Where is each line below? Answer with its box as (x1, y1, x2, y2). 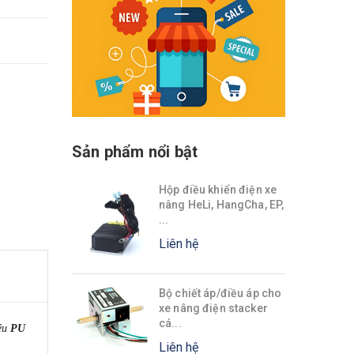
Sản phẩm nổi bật (72, 141, 198, 161)
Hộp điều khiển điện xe (159, 183, 277, 196)
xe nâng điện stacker (159, 301, 268, 314)
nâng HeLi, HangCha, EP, (159, 198, 284, 211)
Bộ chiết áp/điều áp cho (159, 286, 282, 299)
